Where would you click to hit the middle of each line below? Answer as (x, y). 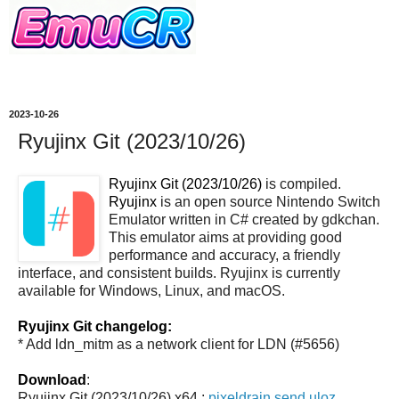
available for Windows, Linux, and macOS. (151, 290)
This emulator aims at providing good (225, 237)
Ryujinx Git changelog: (95, 326)
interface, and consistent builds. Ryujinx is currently (179, 273)
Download (52, 379)
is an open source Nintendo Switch (269, 201)
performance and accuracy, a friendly (224, 255)
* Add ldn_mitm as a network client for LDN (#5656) (179, 344)
